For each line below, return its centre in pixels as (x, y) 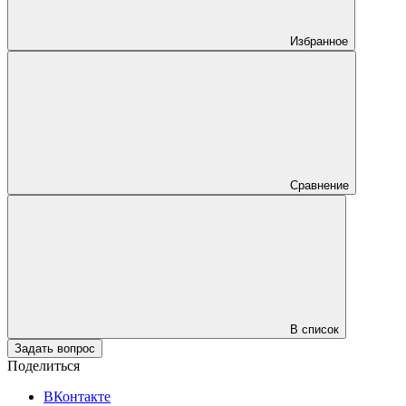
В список (314, 329)
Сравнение (319, 185)
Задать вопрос (55, 348)
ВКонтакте (77, 396)
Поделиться (43, 365)
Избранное (319, 41)
